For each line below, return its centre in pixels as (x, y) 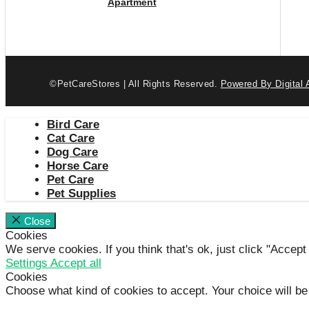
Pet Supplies (81, 194)
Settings (28, 263)
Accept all (76, 263)
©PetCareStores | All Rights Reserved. (135, 84)
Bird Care (73, 125)
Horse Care (78, 166)
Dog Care (72, 152)
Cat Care (71, 139)
